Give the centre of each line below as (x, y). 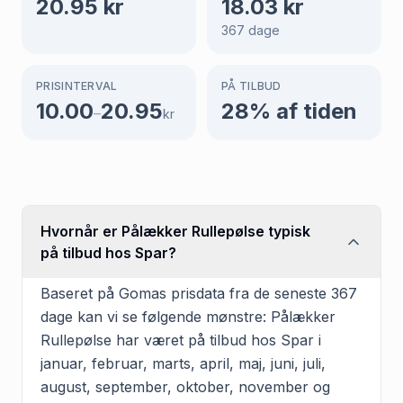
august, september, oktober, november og (185, 386)
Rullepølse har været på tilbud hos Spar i (181, 340)
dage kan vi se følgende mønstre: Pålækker (188, 316)
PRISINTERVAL (77, 85)
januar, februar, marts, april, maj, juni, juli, (183, 363)
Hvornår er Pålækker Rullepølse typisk (175, 231)
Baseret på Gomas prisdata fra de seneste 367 (199, 293)
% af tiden (303, 111)
